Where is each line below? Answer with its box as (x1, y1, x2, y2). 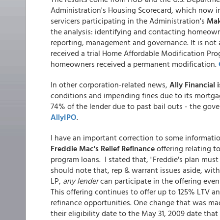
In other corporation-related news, (51, 79, 169, 90)
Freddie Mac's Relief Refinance (51, 142, 155, 154)
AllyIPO (51, 111, 77, 123)
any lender (63, 175, 98, 187)
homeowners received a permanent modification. (51, 58, 219, 70)
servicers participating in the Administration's (51, 15, 207, 27)
